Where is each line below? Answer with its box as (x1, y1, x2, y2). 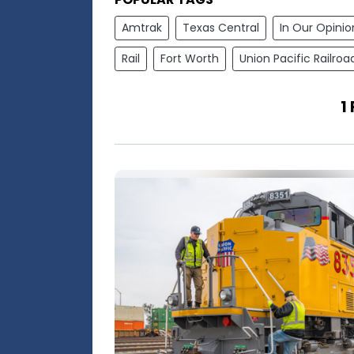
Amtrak (122, 19, 162, 36)
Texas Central (183, 19, 259, 36)
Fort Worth (160, 50, 219, 66)
